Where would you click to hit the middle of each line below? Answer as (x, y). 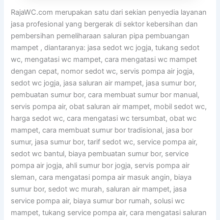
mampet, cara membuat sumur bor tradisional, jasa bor (102, 130)
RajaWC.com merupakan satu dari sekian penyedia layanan (109, 12)
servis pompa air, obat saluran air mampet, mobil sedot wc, (109, 106)
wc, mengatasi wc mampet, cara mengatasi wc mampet (104, 59)
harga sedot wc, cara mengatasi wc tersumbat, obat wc (104, 118)
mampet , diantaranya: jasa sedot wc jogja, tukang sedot (105, 47)
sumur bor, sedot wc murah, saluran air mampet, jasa (99, 189)
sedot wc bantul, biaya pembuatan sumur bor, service (100, 153)
